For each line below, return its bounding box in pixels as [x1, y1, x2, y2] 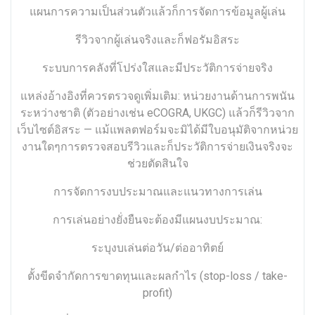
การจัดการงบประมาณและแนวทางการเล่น [53, 184, 262, 200]
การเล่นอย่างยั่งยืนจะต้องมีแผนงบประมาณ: [53, 212, 262, 229]
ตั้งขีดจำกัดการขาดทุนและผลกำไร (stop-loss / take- [27, 268, 288, 285]
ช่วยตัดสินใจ [127, 155, 188, 172]
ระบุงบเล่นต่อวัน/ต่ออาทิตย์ [91, 240, 224, 257]
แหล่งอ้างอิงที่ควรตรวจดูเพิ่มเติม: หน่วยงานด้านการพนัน [20, 88, 295, 105]
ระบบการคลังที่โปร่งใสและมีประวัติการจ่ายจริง [42, 60, 273, 77]
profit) [143, 285, 172, 302]
